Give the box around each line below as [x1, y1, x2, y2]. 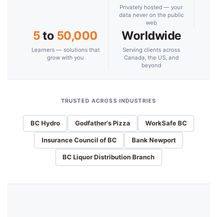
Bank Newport [131, 136, 176, 144]
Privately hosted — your [120, 4, 183, 11]
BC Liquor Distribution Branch [62, 153, 155, 161]
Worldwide [122, 29, 181, 43]
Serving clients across [123, 46, 180, 53]
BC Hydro [30, 119, 60, 127]
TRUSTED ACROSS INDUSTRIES [61, 97, 156, 104]
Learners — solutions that [31, 46, 100, 53]
